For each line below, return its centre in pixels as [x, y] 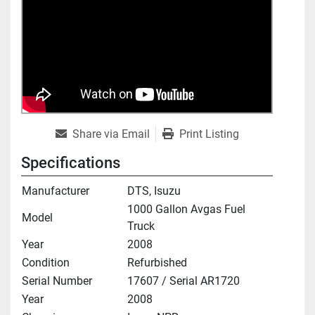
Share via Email [111, 134]
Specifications [71, 163]
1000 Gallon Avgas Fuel [186, 210]
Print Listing [209, 134]
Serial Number [57, 281]
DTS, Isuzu [154, 191]
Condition [46, 263]
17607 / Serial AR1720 [184, 281]
